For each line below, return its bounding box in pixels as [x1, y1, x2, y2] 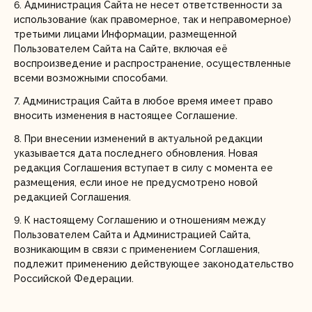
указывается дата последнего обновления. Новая [14, 148, 258, 159]
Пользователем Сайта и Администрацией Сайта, [14, 229, 251, 240]
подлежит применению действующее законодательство [14, 258, 294, 270]
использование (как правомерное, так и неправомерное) [14, 14, 291, 25]
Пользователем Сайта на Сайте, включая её [14, 43, 228, 54]
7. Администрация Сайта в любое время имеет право [14, 95, 273, 107]
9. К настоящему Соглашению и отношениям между [14, 214, 266, 226]
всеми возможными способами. [14, 72, 168, 84]
